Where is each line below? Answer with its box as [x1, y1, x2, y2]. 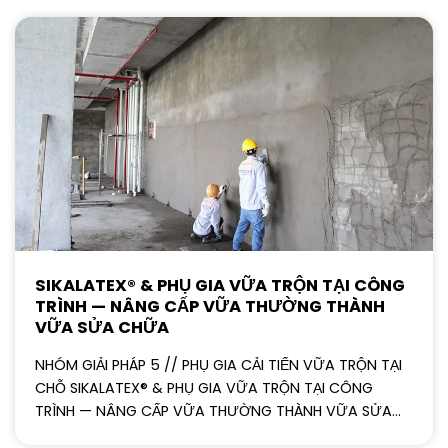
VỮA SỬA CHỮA [35, 315, 169, 339]
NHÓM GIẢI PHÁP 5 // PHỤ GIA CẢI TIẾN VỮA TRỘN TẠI [35, 355, 402, 376]
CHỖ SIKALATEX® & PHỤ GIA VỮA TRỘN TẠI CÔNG [35, 378, 373, 399]
